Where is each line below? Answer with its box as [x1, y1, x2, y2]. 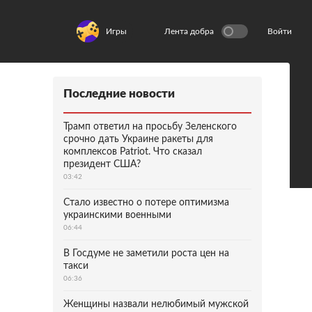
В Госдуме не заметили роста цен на [63, 249, 229, 258]
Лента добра [164, 27, 214, 36]
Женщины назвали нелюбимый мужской [63, 299, 249, 309]
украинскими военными [63, 210, 171, 220]
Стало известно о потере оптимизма [63, 198, 229, 208]
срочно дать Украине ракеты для [63, 134, 213, 144]
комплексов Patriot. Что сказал [63, 147, 202, 157]
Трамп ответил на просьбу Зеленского [63, 122, 237, 132]
